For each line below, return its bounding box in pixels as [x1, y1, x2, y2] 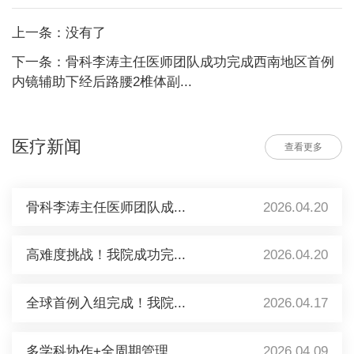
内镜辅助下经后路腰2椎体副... [11, 73, 192, 89]
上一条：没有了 [11, 24, 106, 40]
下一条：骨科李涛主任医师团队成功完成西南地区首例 [11, 54, 334, 70]
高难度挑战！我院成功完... [25, 247, 186, 263]
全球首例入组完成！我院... [25, 296, 186, 311]
